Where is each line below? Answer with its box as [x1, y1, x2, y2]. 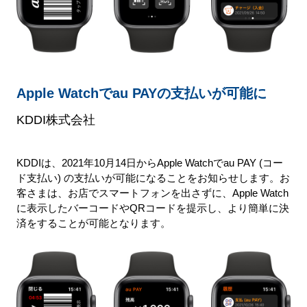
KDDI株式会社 [16, 113, 95, 127]
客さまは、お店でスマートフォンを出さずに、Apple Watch [16, 187, 288, 199]
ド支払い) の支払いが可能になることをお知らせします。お [16, 172, 290, 184]
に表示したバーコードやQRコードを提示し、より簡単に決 [16, 202, 289, 214]
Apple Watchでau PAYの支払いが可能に [16, 86, 267, 101]
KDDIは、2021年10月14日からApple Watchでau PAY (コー [16, 157, 283, 169]
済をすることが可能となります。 [16, 217, 171, 230]
